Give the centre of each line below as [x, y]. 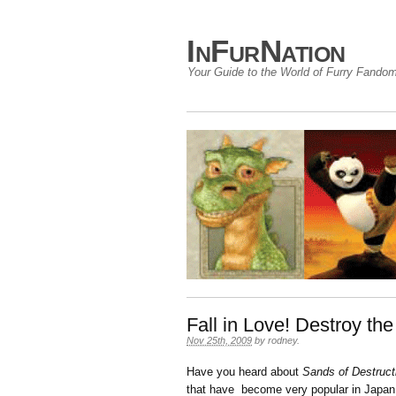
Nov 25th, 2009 [219, 340]
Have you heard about [244, 372]
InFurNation [266, 51]
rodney [282, 340]
